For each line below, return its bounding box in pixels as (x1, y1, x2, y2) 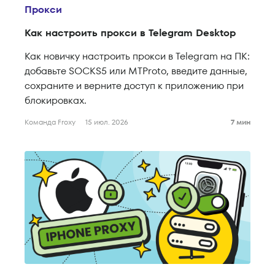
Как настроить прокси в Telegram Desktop (25, 26, 236, 41)
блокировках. (25, 93, 87, 108)
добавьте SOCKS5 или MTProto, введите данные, (25, 64, 247, 79)
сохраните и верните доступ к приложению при (25, 79, 244, 93)
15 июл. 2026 (85, 117, 128, 128)
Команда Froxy (25, 117, 76, 128)
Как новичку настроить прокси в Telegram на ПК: (25, 49, 250, 64)
